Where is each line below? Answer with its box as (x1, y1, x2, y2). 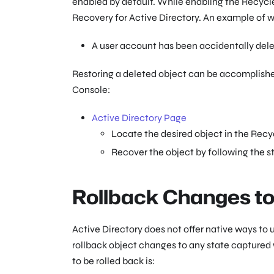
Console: (72, 84, 110, 96)
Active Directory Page (92, 112, 187, 124)
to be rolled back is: (72, 255, 155, 267)
